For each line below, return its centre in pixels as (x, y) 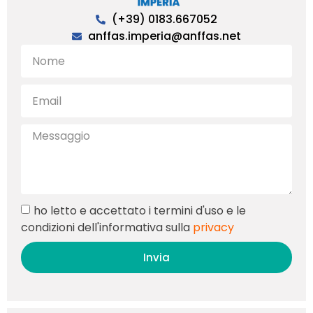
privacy (213, 227)
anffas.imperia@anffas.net (164, 36)
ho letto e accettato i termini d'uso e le (140, 210)
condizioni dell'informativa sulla (107, 227)
